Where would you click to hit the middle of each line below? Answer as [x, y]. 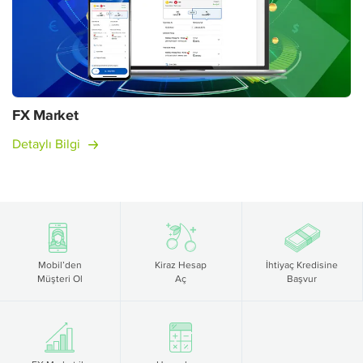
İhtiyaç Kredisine [302, 265]
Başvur [302, 279]
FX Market [45, 115]
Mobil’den [60, 265]
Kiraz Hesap [181, 265]
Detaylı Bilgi [46, 144]
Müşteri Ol [60, 279]
